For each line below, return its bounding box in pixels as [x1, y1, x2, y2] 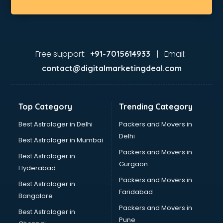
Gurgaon [119, 159, 148, 169]
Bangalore [18, 191, 53, 201]
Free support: [35, 48, 86, 60]
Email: [164, 48, 186, 60]
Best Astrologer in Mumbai [18, 135, 104, 145]
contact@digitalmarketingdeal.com [41, 63, 182, 73]
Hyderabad [18, 163, 56, 173]
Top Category [18, 102, 73, 111]
